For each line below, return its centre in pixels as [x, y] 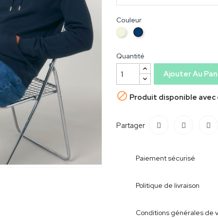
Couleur [129, 20]
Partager [131, 126]
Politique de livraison [168, 185]
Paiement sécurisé [165, 158]
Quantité [130, 56]
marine [153, 40]
